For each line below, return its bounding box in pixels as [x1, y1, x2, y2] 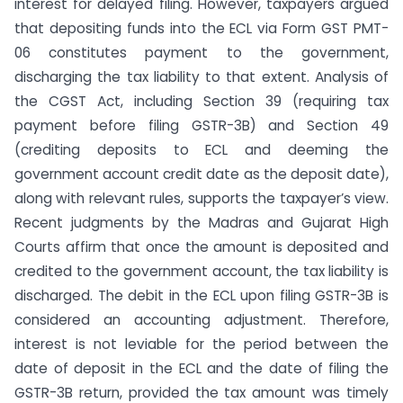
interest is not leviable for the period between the [14, 335, 389, 354]
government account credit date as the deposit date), [14, 165, 389, 184]
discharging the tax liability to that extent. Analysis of [14, 67, 389, 86]
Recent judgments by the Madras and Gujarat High [14, 213, 389, 232]
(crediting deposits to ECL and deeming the [14, 140, 389, 159]
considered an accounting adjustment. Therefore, [14, 310, 389, 329]
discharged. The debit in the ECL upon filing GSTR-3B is [14, 286, 389, 305]
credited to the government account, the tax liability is [14, 262, 389, 281]
